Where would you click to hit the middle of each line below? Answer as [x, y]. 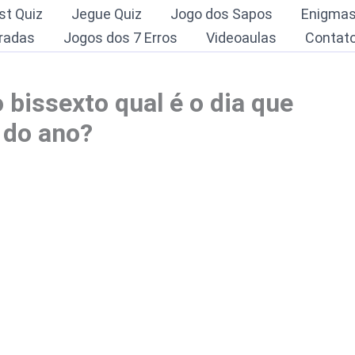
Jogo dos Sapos [221, 13]
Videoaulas [241, 37]
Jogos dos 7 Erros [120, 37]
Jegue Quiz [106, 13]
